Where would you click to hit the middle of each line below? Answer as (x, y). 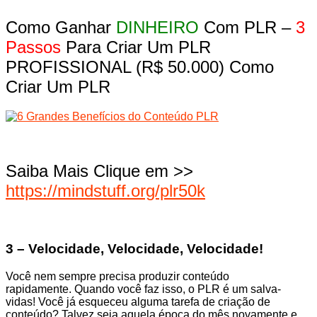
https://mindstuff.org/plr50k (105, 191)
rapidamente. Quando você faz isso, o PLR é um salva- (143, 289)
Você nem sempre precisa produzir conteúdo (117, 276)
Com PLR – (247, 27)
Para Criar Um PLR (136, 47)
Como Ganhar (61, 27)
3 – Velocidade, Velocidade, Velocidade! (134, 248)
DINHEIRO (157, 27)
